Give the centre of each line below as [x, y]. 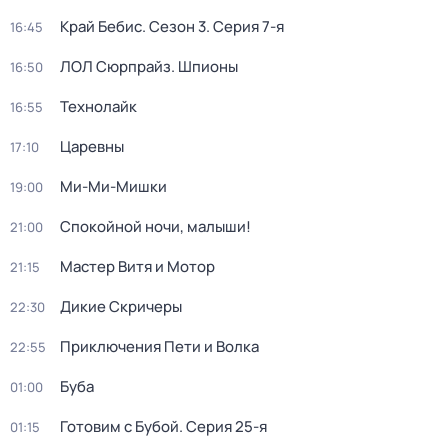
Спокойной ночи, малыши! [155, 226]
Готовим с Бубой [119, 426]
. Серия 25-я [223, 426]
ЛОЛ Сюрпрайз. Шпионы [149, 66]
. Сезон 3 [174, 26]
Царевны [92, 146]
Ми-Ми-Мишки [113, 186]
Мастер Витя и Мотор [137, 266]
